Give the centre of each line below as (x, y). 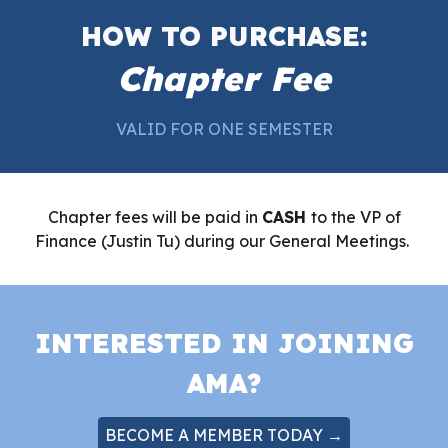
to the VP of (355, 217)
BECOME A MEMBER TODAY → (224, 435)
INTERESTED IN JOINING (224, 343)
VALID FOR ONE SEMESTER (224, 129)
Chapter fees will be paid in (154, 217)
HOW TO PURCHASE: (224, 36)
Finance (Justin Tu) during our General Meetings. (224, 241)
